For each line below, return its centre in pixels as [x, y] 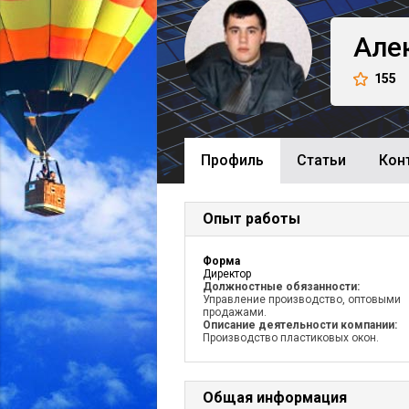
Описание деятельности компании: [300, 325]
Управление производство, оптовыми [302, 299]
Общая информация [275, 398]
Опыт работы [252, 219]
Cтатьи [321, 160]
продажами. [235, 312]
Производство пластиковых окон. [291, 338]
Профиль [232, 160]
